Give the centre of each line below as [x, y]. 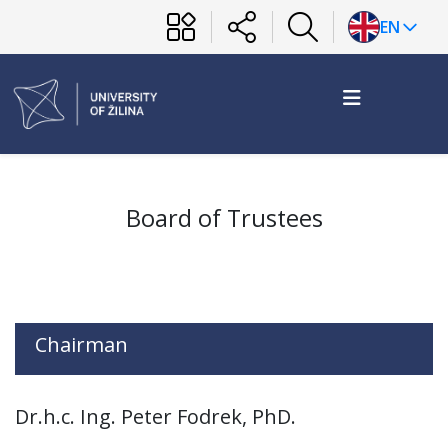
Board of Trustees [224, 218]
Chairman [71, 344]
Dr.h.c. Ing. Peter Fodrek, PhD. [155, 416]
